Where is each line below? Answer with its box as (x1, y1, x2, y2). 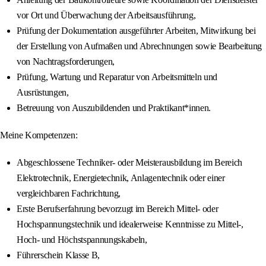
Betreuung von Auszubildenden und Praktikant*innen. (17, 103, 211, 113)
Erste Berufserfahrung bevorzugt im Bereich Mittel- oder (17, 204, 218, 214)
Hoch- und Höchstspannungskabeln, (17, 235, 147, 245)
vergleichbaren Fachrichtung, (17, 188, 121, 199)
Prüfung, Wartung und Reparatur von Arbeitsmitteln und (17, 72, 218, 83)
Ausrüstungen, (17, 87, 69, 98)
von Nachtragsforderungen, (17, 56, 115, 67)
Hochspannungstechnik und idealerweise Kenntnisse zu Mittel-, (17, 219, 243, 230)
